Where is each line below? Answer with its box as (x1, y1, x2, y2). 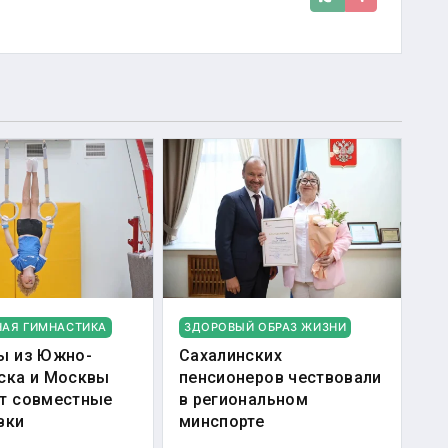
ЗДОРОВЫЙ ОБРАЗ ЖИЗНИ (184, 319, 347, 334)
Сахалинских (179, 345, 282, 365)
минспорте (179, 411, 265, 431)
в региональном (179, 389, 308, 409)
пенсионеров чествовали (179, 367, 382, 387)
